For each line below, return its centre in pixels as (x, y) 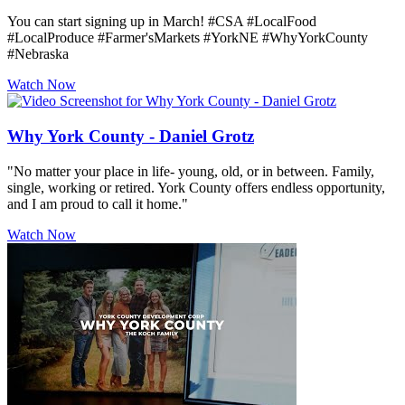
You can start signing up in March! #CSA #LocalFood (162, 22)
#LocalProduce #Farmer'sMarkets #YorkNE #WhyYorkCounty (188, 38)
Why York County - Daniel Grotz (131, 137)
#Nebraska (38, 54)
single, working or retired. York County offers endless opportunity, (196, 187)
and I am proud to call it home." (98, 203)
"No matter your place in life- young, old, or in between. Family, (191, 171)
